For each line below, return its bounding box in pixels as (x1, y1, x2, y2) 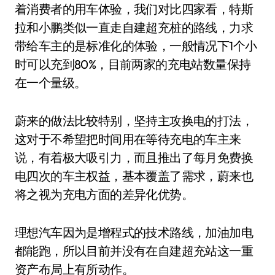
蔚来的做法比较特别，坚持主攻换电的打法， (15, 113, 253, 128)
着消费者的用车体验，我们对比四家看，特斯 (15, 1, 253, 17)
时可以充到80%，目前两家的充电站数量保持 (15, 56, 251, 72)
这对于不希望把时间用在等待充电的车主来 (15, 131, 241, 147)
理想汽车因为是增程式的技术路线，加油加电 (15, 225, 253, 240)
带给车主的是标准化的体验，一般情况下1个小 (15, 38, 257, 53)
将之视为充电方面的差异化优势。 (15, 187, 193, 202)
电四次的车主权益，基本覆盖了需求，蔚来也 (15, 168, 253, 184)
